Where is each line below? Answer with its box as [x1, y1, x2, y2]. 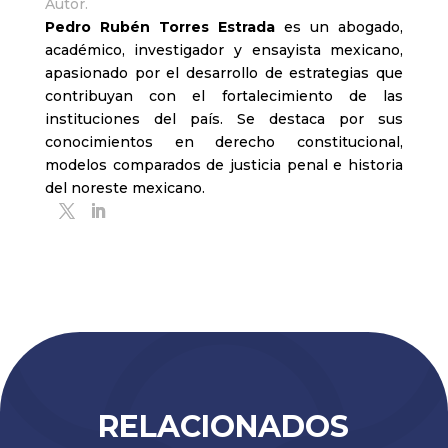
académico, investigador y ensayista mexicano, [44, 41, 404, 60]
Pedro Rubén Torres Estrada [44, 18, 275, 37]
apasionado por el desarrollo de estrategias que [44, 64, 404, 83]
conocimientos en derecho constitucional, [44, 133, 404, 152]
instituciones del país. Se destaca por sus [44, 110, 404, 129]
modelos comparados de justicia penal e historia [44, 156, 404, 175]
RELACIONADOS [98, 408, 350, 446]
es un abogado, [275, 18, 404, 37]
